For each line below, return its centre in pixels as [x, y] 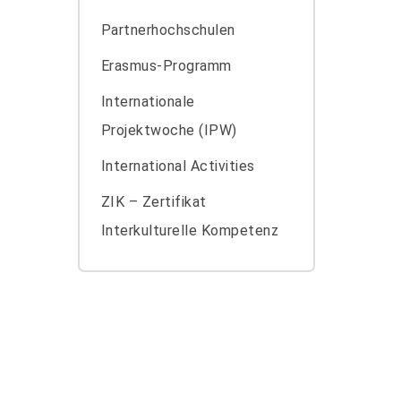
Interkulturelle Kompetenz [189, 231]
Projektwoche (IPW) [169, 131]
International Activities [178, 166]
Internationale [148, 102]
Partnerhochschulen [168, 30]
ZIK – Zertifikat [154, 202]
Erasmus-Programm [166, 66]
